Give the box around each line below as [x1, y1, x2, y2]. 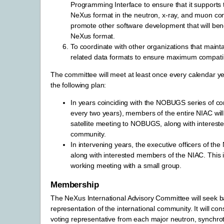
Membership [50, 179, 99, 189]
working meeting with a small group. [70, 161, 182, 169]
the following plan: [50, 80, 106, 89]
